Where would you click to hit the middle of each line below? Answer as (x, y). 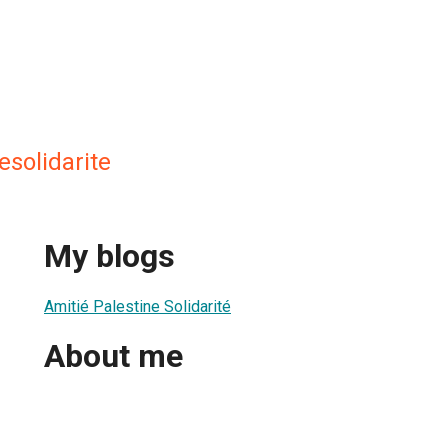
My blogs (109, 256)
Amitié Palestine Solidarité (137, 306)
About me (113, 356)
